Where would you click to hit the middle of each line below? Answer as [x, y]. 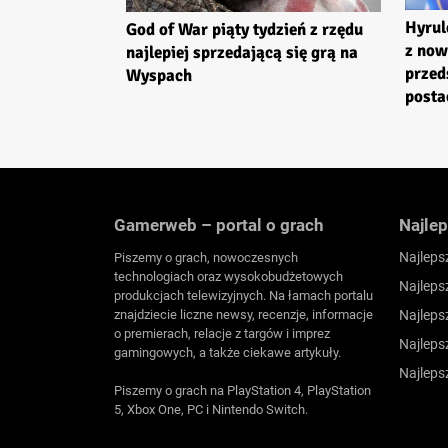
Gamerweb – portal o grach [219, 224]
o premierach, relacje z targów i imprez [222, 333]
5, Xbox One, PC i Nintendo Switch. [211, 410]
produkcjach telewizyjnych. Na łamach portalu [243, 295]
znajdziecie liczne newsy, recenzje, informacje [243, 314]
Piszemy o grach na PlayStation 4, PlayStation [242, 391]
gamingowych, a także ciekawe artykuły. [227, 352]
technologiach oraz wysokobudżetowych [228, 276]
